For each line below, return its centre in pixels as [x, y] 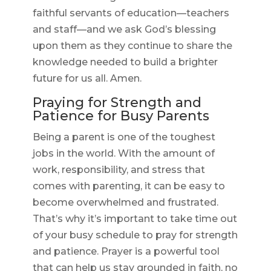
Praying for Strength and [117, 103]
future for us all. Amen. [87, 79]
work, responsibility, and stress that [119, 170]
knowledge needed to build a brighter [125, 62]
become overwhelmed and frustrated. [125, 203]
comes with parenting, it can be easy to [129, 186]
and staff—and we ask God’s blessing [124, 30]
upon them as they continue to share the [132, 46]
